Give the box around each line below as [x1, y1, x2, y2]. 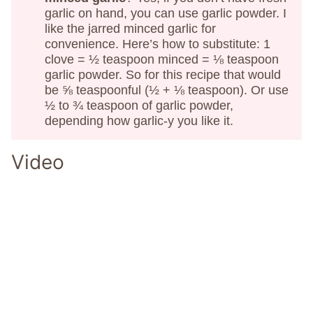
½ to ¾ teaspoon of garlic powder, [45, 99, 233, 113]
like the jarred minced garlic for [45, 22, 216, 36]
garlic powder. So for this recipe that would [45, 68, 281, 82]
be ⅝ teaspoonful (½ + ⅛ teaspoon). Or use [45, 83, 289, 98]
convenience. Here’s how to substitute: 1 [45, 37, 270, 52]
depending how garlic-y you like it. [45, 114, 237, 129]
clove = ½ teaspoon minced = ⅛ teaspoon [45, 52, 279, 67]
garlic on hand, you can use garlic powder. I [45, 6, 286, 21]
